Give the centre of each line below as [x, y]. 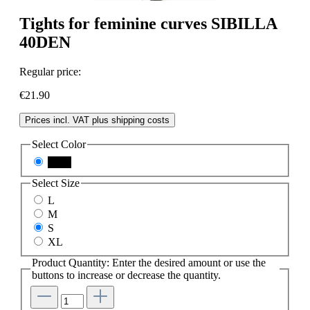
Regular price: [50, 72]
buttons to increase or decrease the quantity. [126, 275]
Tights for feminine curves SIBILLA [148, 24]
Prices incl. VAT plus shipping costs [97, 120]
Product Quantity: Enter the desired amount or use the [149, 263]
